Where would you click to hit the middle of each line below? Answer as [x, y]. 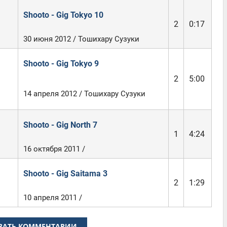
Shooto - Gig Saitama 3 [65, 174]
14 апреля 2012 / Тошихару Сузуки [84, 94]
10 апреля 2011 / [52, 198]
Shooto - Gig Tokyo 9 [61, 64]
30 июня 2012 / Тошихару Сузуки [81, 39]
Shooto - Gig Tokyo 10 [63, 15]
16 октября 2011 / [54, 149]
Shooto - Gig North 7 [60, 125]
